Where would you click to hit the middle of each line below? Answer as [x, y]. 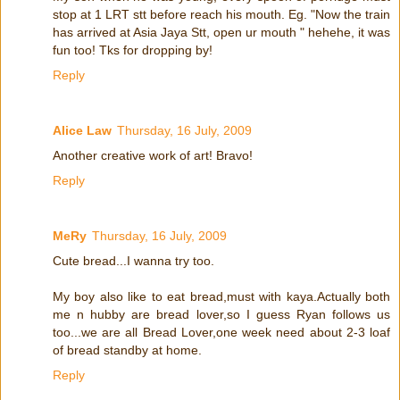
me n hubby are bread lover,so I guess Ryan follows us [221, 314]
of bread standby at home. [127, 350]
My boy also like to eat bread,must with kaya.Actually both [221, 296]
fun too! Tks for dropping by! [133, 50]
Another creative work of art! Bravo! [153, 155]
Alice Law [82, 130]
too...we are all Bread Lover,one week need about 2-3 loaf [221, 332]
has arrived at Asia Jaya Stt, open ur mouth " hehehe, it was [221, 32]
